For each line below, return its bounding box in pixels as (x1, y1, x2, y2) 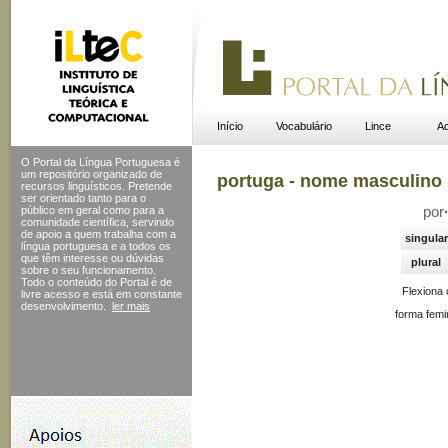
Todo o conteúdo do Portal (21, 276, 148, 288)
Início (216, 120, 243, 132)
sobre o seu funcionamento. (21, 264, 156, 276)
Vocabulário (275, 120, 332, 132)
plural (411, 256, 441, 269)
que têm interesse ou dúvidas (21, 252, 164, 264)
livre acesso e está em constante (21, 288, 182, 300)
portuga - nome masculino (217, 171, 442, 191)
